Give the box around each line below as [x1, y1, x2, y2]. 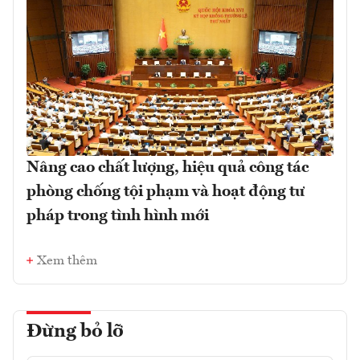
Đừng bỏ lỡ [27, 321, 124, 342]
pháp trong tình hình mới [27, 207, 209, 224]
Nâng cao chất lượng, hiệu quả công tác [27, 159, 309, 176]
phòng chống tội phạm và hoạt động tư [27, 183, 305, 200]
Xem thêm [37, 254, 97, 268]
